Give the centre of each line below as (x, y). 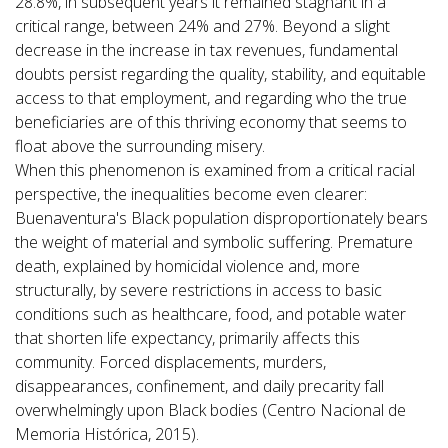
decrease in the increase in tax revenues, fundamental (206, 50)
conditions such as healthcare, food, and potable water (210, 314)
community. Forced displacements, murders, (170, 362)
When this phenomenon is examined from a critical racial (215, 170)
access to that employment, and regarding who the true (211, 98)
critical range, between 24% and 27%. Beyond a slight (202, 26)
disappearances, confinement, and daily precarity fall (199, 386)
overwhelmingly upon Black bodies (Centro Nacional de (210, 410)
